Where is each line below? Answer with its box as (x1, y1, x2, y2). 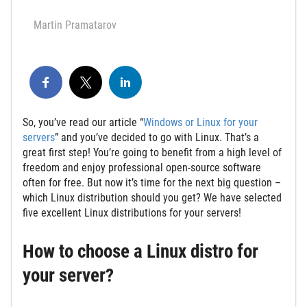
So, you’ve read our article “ (23, 115, 143, 129)
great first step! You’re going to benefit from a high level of (23, 145, 282, 159)
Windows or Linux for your (143, 115, 258, 129)
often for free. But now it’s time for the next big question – (23, 175, 281, 189)
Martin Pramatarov (34, 18, 116, 32)
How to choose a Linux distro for (23, 240, 258, 262)
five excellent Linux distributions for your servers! (23, 206, 241, 219)
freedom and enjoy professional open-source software (23, 160, 261, 174)
